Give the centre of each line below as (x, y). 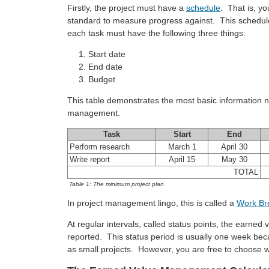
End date (105, 67)
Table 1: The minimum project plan (116, 184)
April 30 (234, 147)
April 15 (182, 160)
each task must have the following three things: (156, 33)
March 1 (182, 147)
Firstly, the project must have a (127, 8)
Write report (90, 160)
